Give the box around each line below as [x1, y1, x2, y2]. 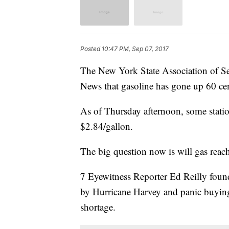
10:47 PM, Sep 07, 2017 [102, 45, 169, 53]
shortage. [80, 200, 116, 214]
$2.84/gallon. [80, 120, 133, 133]
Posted [80, 45, 102, 53]
